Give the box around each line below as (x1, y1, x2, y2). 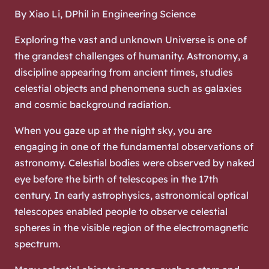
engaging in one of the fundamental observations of (14, 140, 253, 153)
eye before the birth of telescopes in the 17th (14, 172, 219, 185)
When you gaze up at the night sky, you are (14, 124, 212, 136)
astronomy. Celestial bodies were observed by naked (14, 156, 255, 169)
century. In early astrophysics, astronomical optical (14, 189, 249, 201)
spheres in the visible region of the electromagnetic (14, 221, 249, 234)
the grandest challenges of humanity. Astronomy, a (14, 49, 248, 62)
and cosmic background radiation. (14, 98, 171, 110)
